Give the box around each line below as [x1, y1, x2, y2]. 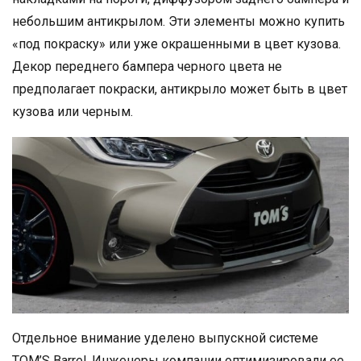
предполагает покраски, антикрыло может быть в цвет [12, 81, 347, 97]
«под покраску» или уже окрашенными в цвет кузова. [12, 35, 341, 52]
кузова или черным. [12, 103, 133, 119]
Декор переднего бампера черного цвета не [12, 58, 282, 74]
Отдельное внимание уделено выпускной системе [12, 330, 318, 346]
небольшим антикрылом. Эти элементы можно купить [12, 13, 345, 29]
